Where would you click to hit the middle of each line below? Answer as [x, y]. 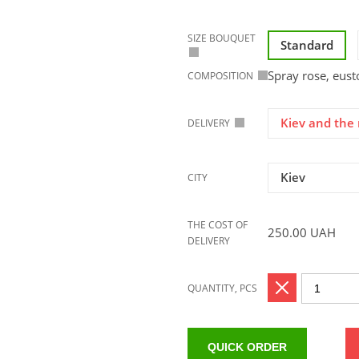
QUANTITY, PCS [222, 288]
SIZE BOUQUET [222, 38]
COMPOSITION [220, 76]
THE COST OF [218, 225]
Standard [307, 45]
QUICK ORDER [247, 347]
